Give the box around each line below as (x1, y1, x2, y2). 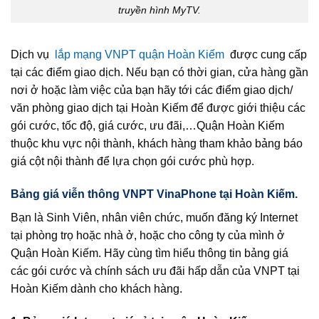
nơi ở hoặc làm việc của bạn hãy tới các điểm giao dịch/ (11, 84, 293, 97)
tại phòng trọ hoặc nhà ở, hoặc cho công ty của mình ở (11, 229, 285, 241)
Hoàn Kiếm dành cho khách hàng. (11, 282, 185, 295)
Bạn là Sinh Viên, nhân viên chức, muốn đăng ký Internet (11, 211, 298, 224)
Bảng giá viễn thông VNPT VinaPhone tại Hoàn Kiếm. (11, 187, 298, 200)
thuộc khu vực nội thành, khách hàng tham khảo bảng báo (11, 137, 303, 150)
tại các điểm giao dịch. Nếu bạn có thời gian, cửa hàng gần (11, 66, 308, 79)
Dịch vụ (11, 48, 52, 61)
